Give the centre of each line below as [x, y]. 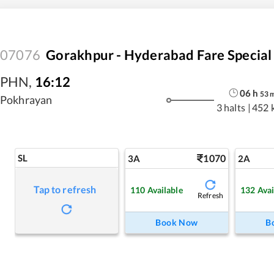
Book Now [177, 222]
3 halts [231, 107]
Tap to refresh [65, 189]
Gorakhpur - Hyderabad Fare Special [159, 55]
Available [165, 190]
